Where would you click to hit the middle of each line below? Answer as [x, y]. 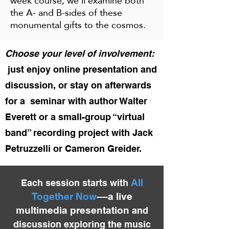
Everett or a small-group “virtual [75, 117]
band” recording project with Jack [79, 133]
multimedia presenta [63, 210]
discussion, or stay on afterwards [78, 85]
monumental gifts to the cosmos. [78, 25]
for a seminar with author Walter [76, 101]
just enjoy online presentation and [81, 69]
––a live [114, 196]
